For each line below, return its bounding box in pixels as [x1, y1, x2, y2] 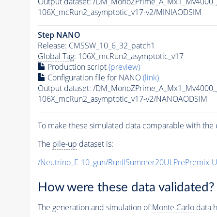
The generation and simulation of [37, 202, 152, 213]
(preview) [108, 61, 140, 72]
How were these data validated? [37, 181, 215, 194]
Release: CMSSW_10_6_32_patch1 [37, 40, 155, 51]
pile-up [52, 138, 77, 149]
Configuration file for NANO [45, 72, 143, 83]
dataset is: [77, 138, 113, 149]
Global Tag [37, 50, 74, 62]
